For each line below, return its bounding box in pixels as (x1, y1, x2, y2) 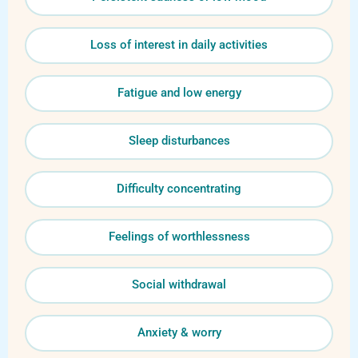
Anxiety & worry (137, 325, 221, 340)
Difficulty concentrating (117, 181, 241, 197)
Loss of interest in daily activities (90, 38, 268, 53)
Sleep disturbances (128, 133, 230, 149)
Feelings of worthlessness (108, 229, 250, 245)
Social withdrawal (132, 277, 226, 292)
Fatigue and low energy (117, 86, 241, 101)
